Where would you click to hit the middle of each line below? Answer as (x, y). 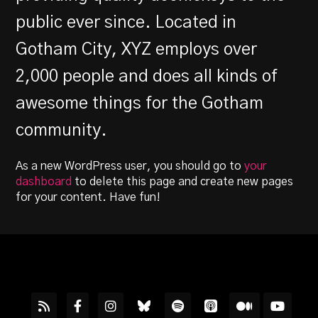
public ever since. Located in (126, 22)
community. (62, 130)
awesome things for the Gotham (140, 103)
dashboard (44, 181)
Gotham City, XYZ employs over (137, 49)
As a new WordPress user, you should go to (130, 166)
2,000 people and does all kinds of (147, 76)
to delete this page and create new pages (183, 181)
